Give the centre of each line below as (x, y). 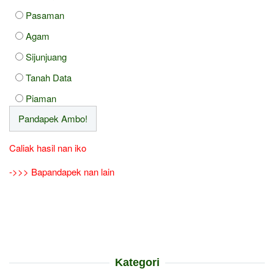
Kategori (137, 262)
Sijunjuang (46, 56)
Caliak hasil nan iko (48, 147)
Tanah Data (49, 77)
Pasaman (45, 15)
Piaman (41, 98)
